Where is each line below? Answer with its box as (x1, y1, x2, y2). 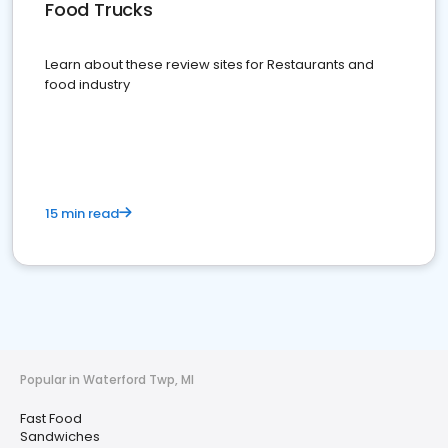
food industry (45, 75, 130, 95)
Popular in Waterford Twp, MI (20, 371, 194, 389)
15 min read (45, 204, 119, 224)
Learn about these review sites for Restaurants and (45, 55, 374, 75)
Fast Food (20, 409, 82, 429)
